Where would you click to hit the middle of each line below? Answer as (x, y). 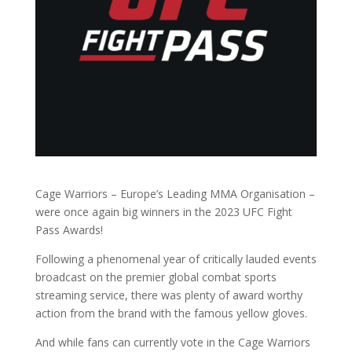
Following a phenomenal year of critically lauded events (176, 259)
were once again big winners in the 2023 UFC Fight (163, 212)
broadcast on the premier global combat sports (156, 277)
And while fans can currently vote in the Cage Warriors (172, 343)
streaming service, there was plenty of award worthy (169, 295)
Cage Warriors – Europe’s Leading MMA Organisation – (175, 194)
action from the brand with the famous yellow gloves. (171, 313)
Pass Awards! (69, 230)
